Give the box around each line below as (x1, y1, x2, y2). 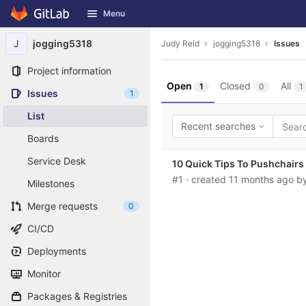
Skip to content (10, 14, 79, 26)
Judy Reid (161, 38, 199, 48)
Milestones (27, 178, 74, 189)
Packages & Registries (27, 290, 127, 302)
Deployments (27, 245, 86, 257)
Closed (220, 80, 251, 92)
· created (186, 173, 229, 185)
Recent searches (181, 120, 255, 132)
